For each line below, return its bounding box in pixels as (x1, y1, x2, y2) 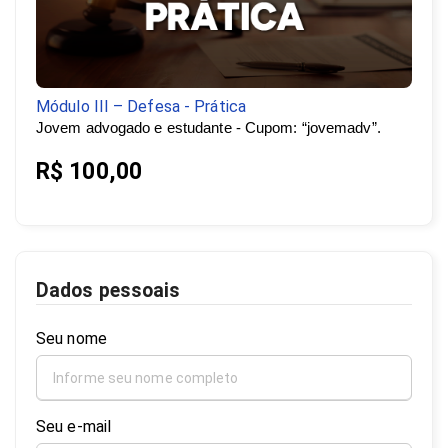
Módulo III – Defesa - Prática (36, 97, 246, 117)
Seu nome (36, 328, 107, 348)
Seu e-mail (36, 416, 111, 436)
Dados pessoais (36, 278, 181, 302)
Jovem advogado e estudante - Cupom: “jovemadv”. (36, 120, 381, 137)
